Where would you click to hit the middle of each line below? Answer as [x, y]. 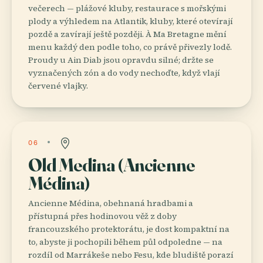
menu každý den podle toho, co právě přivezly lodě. [130, 47]
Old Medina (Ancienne [112, 164]
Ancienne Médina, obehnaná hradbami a [111, 203]
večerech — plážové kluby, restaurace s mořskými [127, 8]
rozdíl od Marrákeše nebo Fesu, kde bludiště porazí [131, 254]
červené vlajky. [58, 85]
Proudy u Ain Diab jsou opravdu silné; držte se [121, 60]
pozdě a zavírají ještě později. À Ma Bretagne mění [127, 34]
